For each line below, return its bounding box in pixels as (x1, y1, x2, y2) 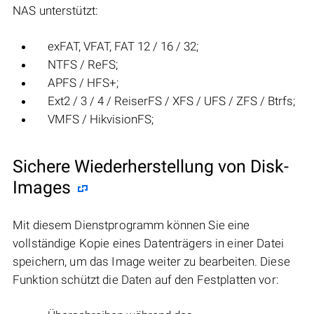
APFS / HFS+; (48, 76, 118, 90)
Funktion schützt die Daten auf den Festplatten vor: (13, 273, 279, 287)
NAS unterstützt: (13, 4, 99, 18)
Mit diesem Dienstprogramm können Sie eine (13, 218, 250, 233)
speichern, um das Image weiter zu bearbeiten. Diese (13, 254, 290, 269)
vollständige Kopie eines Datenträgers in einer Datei (13, 236, 284, 251)
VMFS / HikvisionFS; (48, 112, 153, 127)
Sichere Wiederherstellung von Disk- (13, 156, 289, 177)
